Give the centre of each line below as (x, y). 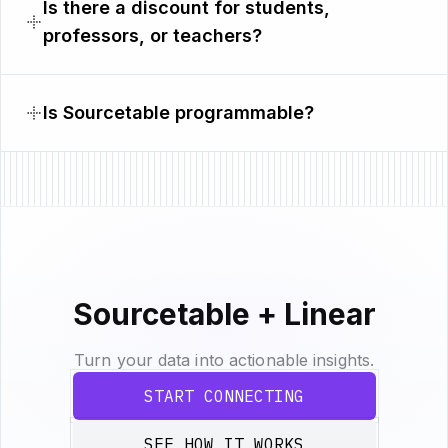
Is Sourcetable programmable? (178, 112)
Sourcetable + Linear (224, 313)
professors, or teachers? (152, 35)
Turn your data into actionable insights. (224, 359)
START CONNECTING (224, 395)
